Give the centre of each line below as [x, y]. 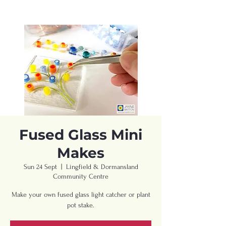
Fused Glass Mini [81, 135]
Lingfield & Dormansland [102, 167]
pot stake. [81, 205]
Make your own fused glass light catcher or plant [81, 194]
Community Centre [81, 176]
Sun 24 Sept [40, 167]
